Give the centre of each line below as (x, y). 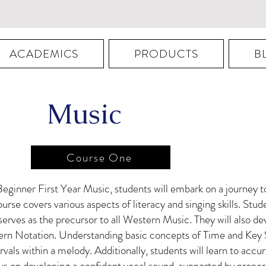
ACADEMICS (44, 54)
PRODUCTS (167, 54)
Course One (99, 157)
